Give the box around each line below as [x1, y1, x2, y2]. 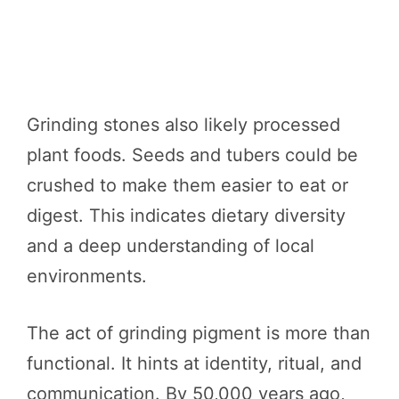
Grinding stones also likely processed [27, 113, 340, 135]
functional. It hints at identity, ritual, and [27, 352, 362, 374]
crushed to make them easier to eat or [27, 174, 348, 196]
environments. [27, 265, 147, 287]
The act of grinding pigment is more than [27, 322, 370, 344]
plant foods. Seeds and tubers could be [27, 143, 358, 166]
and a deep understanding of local [27, 234, 314, 256]
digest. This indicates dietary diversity [27, 204, 346, 226]
